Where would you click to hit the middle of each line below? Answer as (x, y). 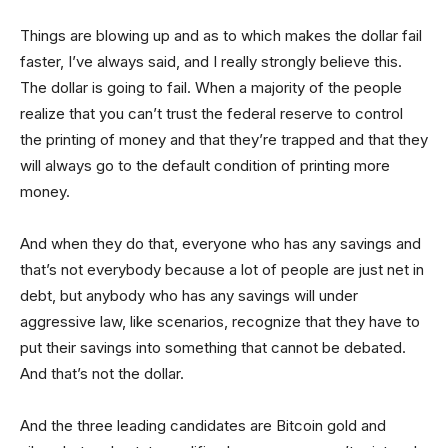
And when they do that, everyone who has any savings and (220, 243)
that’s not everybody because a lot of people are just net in (222, 269)
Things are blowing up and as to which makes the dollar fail (221, 35)
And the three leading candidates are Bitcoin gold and (203, 425)
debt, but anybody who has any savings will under (189, 295)
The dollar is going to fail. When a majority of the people (211, 87)
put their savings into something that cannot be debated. (213, 347)
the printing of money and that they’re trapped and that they (224, 139)
